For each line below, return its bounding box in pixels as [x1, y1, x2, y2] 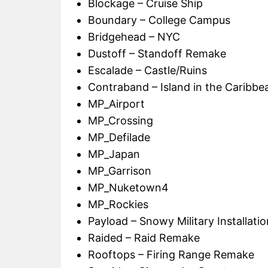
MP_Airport [88, 98, 145, 111]
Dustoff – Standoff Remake [88, 47, 226, 60]
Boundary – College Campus [88, 14, 230, 27]
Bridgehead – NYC [88, 31, 180, 44]
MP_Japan [88, 148, 140, 161]
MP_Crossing [88, 114, 153, 127]
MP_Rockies [88, 198, 148, 211]
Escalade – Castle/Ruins [88, 64, 207, 77]
